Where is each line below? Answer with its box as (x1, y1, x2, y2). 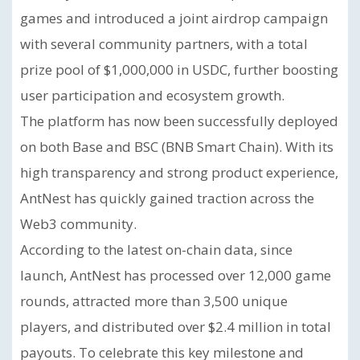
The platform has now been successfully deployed (20, 112, 338, 130)
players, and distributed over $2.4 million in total (20, 317, 331, 336)
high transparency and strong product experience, (20, 163, 338, 182)
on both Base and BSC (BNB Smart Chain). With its (20, 137, 333, 156)
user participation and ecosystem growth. (20, 86, 284, 104)
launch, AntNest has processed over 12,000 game (20, 266, 331, 284)
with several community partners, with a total (20, 35, 308, 53)
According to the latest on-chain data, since (20, 240, 292, 259)
